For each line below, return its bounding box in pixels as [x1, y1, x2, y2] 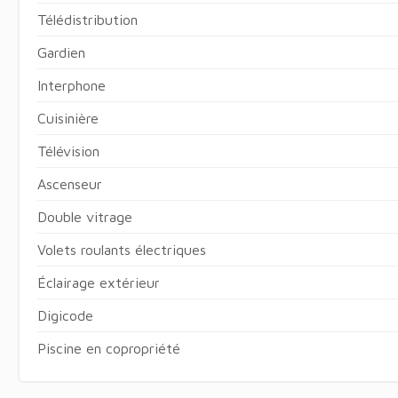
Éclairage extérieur [36, 274, 160, 291]
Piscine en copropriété [36, 339, 180, 356]
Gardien [36, 44, 85, 60]
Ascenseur [36, 175, 102, 192]
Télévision [36, 142, 99, 159]
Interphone [36, 76, 106, 93]
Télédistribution [36, 11, 138, 28]
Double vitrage [36, 208, 132, 225]
